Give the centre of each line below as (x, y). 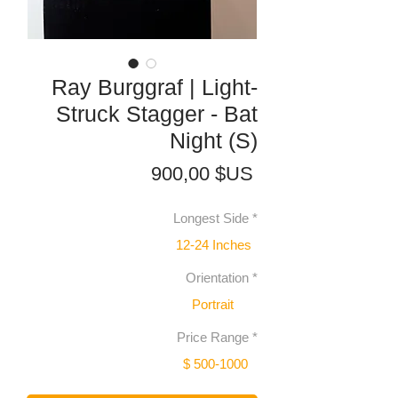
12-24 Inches (214, 244)
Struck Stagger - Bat (157, 114)
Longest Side (211, 219)
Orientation (217, 278)
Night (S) (214, 141)
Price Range (213, 338)
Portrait (213, 304)
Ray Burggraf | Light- (155, 88)
